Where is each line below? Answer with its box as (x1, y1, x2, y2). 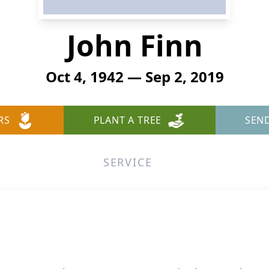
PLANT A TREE (93, 113, 162, 127)
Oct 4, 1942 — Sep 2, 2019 (45, 67, 224, 86)
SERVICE (103, 155, 153, 169)
